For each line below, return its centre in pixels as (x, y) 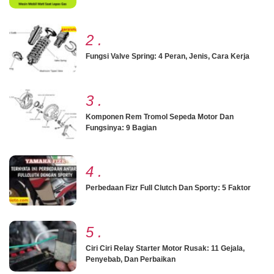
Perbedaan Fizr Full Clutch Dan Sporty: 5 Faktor (168, 188)
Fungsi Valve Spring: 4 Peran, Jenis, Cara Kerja (168, 57)
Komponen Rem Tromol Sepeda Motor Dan (160, 117)
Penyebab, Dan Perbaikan (131, 259)
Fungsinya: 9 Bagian (121, 128)
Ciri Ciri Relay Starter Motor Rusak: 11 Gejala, (165, 248)
